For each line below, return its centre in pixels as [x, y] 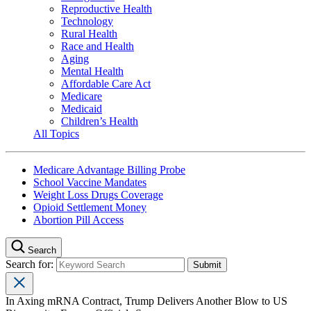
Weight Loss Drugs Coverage [98, 194]
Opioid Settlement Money [90, 207]
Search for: [31, 264]
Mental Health [92, 71]
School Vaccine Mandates [90, 182]
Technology [87, 21]
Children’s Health [100, 121]
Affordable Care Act [106, 83]
